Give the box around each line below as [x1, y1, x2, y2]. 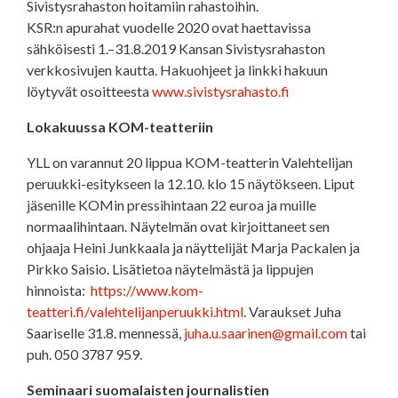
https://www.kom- [91, 282, 203, 299]
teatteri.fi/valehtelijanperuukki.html [27, 303, 243, 321]
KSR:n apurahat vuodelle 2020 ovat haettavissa [27, 19, 311, 36]
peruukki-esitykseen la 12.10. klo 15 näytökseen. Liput [27, 175, 354, 193]
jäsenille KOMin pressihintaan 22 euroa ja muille [27, 196, 316, 214]
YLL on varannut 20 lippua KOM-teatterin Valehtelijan [27, 154, 353, 171]
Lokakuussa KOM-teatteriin [27, 118, 213, 136]
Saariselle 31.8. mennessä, [27, 324, 184, 342]
